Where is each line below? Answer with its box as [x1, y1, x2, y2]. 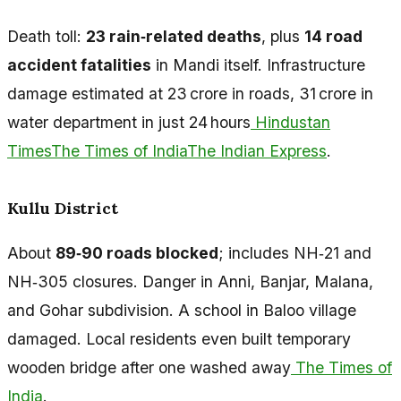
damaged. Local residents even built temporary [7, 328, 351, 348]
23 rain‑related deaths [86, 27, 261, 47]
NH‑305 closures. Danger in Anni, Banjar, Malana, [7, 271, 373, 291]
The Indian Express [187, 141, 327, 161]
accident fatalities [7, 55, 151, 75]
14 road [304, 27, 363, 47]
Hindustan [251, 113, 330, 132]
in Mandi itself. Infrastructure [151, 55, 365, 75]
